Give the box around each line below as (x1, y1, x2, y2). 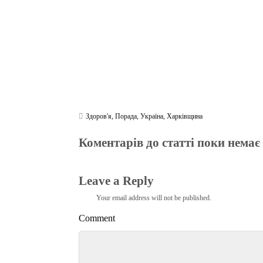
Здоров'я (86, 112, 112, 121)
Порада (115, 112, 137, 121)
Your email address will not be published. (96, 193, 212, 202)
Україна (140, 112, 164, 121)
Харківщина (167, 112, 203, 121)
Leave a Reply (79, 173, 154, 188)
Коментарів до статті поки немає (79, 135, 261, 150)
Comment (79, 213, 116, 224)
